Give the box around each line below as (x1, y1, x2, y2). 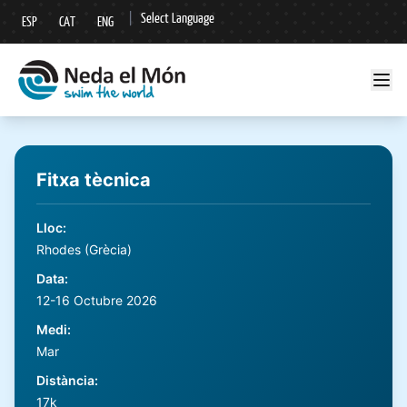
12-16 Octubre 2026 (36, 293, 157, 308)
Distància (36, 372, 94, 388)
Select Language (141, 9, 214, 26)
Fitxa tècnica (36, 169, 151, 191)
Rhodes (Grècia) (36, 242, 132, 257)
